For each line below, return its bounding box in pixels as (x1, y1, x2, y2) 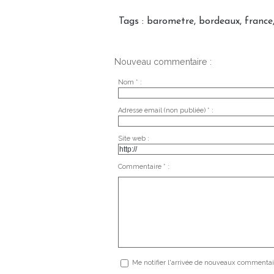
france (245, 17, 273, 27)
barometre (147, 17, 194, 27)
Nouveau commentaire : (114, 57, 212, 67)
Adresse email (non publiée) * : (117, 106, 213, 114)
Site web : (117, 134, 149, 143)
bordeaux (199, 17, 240, 27)
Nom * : (117, 78, 142, 86)
